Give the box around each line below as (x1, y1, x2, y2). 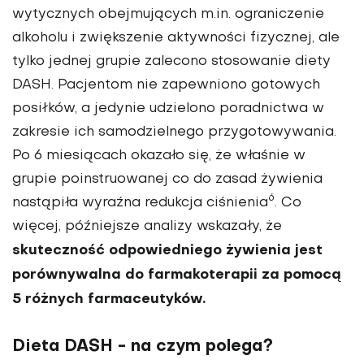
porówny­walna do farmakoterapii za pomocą (12, 267, 342, 282)
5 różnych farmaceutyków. (12, 292, 206, 306)
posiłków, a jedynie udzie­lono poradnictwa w (12, 102, 324, 115)
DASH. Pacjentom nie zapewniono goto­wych (12, 78, 320, 92)
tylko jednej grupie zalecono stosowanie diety (12, 54, 331, 68)
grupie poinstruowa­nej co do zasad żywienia (12, 172, 323, 186)
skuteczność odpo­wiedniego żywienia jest (12, 243, 323, 258)
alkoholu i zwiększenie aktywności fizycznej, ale (12, 31, 340, 45)
